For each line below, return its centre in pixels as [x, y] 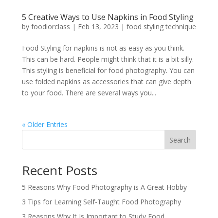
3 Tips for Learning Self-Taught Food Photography [101, 201]
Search [180, 140]
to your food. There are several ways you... [89, 92]
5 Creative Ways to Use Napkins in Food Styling [108, 17]
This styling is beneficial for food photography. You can [108, 70]
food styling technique [161, 26]
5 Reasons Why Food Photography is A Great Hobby [104, 187]
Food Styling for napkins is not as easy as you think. [103, 48]
